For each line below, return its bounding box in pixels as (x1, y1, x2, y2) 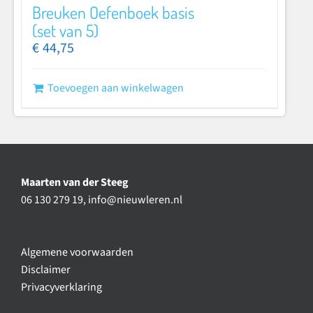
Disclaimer (21, 262, 71, 277)
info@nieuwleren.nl (88, 192, 182, 208)
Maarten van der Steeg (21, 175, 129, 190)
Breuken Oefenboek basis (32, 1, 194, 23)
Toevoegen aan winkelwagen (48, 80, 184, 96)
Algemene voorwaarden (21, 245, 133, 260)
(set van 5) (32, 20, 99, 41)
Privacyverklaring (21, 279, 102, 295)
